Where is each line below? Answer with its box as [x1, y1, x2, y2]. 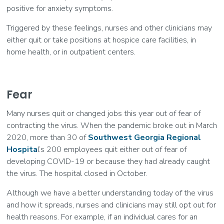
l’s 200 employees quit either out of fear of [37, 144, 187, 155]
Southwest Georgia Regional [88, 132, 201, 143]
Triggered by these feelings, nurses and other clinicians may [6, 22, 212, 34]
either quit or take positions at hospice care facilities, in [6, 34, 196, 46]
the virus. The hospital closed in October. [6, 168, 148, 179]
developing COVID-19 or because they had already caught [6, 156, 210, 167]
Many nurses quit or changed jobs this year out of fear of [6, 108, 201, 119]
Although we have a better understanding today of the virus [6, 187, 214, 199]
